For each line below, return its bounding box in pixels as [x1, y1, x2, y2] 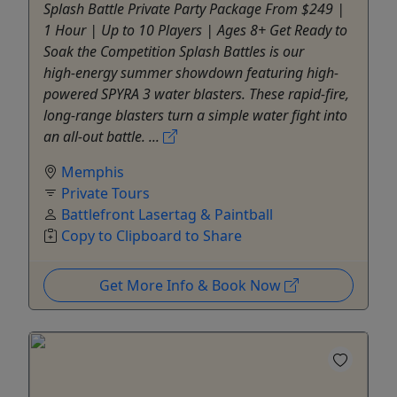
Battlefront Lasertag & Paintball [61, 204, 273, 224]
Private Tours [61, 183, 150, 203]
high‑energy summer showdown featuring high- [43, 62, 339, 82]
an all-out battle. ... [43, 126, 163, 146]
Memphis [61, 161, 124, 182]
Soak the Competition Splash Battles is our [43, 41, 304, 61]
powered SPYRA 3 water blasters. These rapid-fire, [43, 83, 349, 104]
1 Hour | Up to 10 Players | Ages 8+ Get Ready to [43, 19, 347, 40]
